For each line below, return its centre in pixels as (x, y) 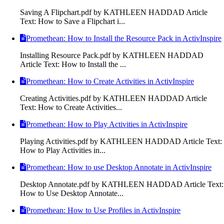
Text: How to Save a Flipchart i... (72, 21)
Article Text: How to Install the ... (73, 64)
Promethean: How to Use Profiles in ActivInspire (103, 210)
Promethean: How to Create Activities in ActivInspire (110, 81)
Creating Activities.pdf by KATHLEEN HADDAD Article (113, 98)
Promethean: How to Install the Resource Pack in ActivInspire (124, 38)
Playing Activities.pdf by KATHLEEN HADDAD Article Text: (121, 141)
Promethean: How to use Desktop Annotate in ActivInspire (119, 167)
